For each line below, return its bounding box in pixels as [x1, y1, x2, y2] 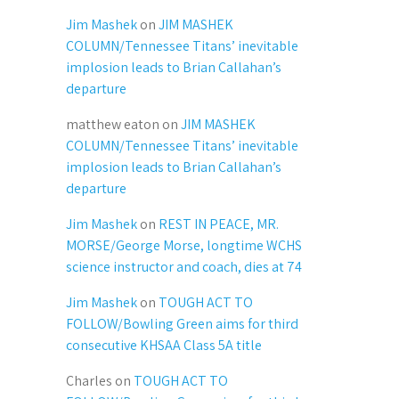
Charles [66, 371, 112, 390]
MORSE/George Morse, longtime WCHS [66, 236, 302, 255]
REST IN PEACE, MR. [159, 215, 279, 233]
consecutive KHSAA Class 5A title [66, 336, 262, 354]
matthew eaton [66, 115, 159, 134]
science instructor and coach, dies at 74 [66, 257, 302, 276]
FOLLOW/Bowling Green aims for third [66, 314, 298, 333]
